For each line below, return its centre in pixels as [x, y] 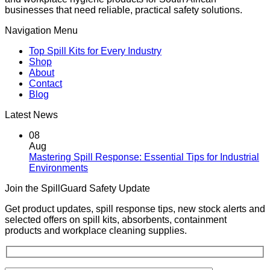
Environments [58, 168]
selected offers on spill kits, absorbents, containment [116, 220]
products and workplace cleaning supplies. [96, 231]
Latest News [31, 115]
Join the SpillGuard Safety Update [77, 188]
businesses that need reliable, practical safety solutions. [124, 10]
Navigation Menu [41, 30]
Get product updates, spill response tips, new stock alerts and [135, 209]
